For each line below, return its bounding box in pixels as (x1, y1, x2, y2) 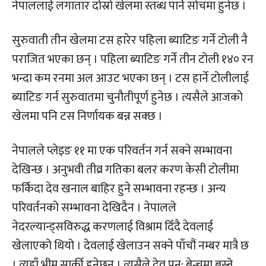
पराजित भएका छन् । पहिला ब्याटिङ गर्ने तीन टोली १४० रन (12, 49, 254, 69)
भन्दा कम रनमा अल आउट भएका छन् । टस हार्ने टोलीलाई (12, 68, 249, 88)
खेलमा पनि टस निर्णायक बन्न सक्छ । (12, 106, 163, 126)
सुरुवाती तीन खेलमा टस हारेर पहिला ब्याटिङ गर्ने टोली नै (12, 30, 248, 50)
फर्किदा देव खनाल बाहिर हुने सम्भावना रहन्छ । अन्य (12, 178, 226, 199)
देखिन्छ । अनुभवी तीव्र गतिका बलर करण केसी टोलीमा (12, 159, 239, 180)
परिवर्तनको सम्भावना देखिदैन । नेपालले (12, 197, 176, 218)
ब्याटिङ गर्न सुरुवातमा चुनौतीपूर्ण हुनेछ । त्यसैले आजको (12, 87, 243, 107)
